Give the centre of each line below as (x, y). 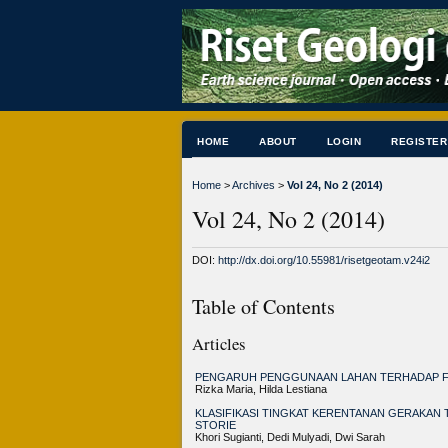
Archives (253, 185)
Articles (219, 344)
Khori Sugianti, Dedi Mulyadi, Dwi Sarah (290, 436)
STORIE (215, 424)
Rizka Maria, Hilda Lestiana (261, 388)
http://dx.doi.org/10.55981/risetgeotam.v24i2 (324, 259)
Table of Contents (263, 306)
